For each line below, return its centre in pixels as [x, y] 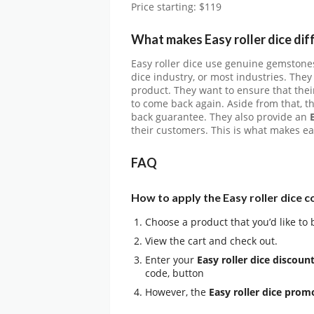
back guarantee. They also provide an [220, 117]
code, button [175, 273]
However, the [177, 292]
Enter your [171, 259]
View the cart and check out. [211, 240]
